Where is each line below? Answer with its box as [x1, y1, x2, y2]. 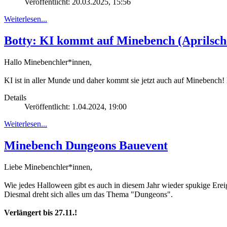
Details [4, 93, 26, 102]
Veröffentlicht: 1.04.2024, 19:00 [24, 102, 127, 111]
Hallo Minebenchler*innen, [4, 58, 92, 67]
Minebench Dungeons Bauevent [4, 139, 168, 153]
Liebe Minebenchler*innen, [4, 163, 92, 171]
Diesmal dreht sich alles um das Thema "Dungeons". [4, 190, 173, 199]
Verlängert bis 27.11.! [4, 208, 77, 217]
